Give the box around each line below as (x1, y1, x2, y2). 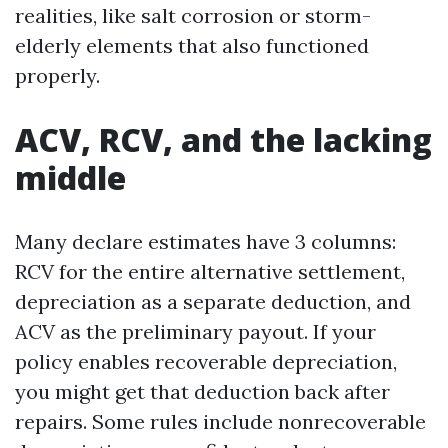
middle (15, 156, 126, 199)
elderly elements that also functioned (15, 33, 369, 58)
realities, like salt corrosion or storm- (15, 3, 371, 28)
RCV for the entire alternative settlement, (15, 259, 405, 284)
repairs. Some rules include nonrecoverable (15, 409, 426, 434)
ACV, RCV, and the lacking (15, 118, 432, 161)
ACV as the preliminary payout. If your (15, 319, 376, 344)
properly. (15, 63, 100, 88)
